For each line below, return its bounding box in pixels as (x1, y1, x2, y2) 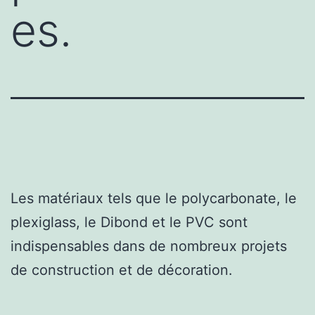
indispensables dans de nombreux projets (11, 237, 287, 255)
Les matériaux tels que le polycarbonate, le (11, 189, 297, 207)
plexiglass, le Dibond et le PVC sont (11, 213, 247, 231)
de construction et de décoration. (11, 261, 233, 278)
